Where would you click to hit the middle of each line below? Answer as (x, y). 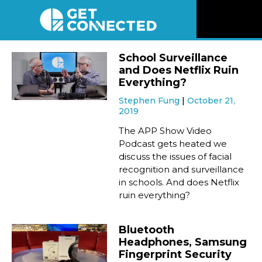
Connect (228, 216)
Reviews (227, 80)
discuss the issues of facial (175, 157)
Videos (223, 114)
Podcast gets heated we (173, 144)
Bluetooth (147, 230)
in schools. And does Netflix (179, 182)
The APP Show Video (166, 131)
